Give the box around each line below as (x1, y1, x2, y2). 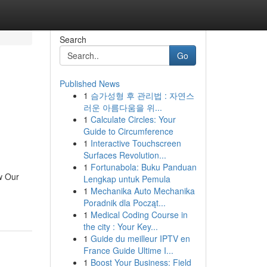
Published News (59, 77, 120, 89)
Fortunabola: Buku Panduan (90, 161, 197, 173)
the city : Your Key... (83, 221, 158, 232)
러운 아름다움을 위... (83, 101, 162, 113)
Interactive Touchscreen (90, 137, 181, 149)
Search (59, 33, 86, 45)
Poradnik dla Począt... (83, 197, 166, 209)
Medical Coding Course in (90, 209, 188, 221)
